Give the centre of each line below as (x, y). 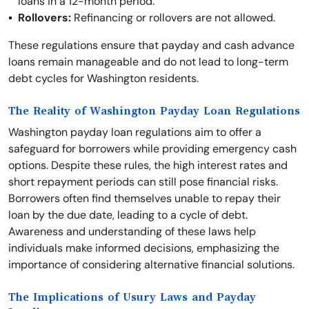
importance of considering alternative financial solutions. (151, 265)
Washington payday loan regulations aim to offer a (135, 132)
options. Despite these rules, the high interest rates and (148, 165)
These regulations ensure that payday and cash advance (151, 45)
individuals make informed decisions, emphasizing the (144, 248)
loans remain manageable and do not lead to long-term (148, 62)
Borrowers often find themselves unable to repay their (144, 198)
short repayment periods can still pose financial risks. (143, 182)
